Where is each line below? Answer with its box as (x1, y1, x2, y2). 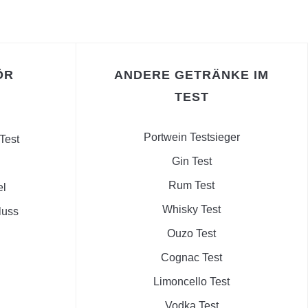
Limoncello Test (153, 276, 230, 288)
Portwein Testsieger (143, 131, 240, 144)
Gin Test (171, 155, 212, 168)
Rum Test (168, 179, 214, 192)
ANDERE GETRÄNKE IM (114, 68, 269, 82)
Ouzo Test (167, 228, 216, 240)
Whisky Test (162, 203, 221, 216)
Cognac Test (161, 252, 222, 264)
